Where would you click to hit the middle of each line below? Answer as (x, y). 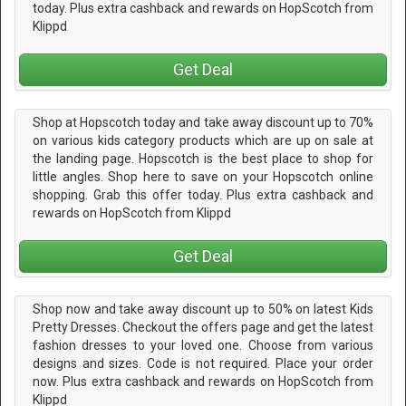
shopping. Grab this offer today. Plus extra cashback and (203, 194)
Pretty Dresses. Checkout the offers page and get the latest (203, 328)
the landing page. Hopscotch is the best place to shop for (203, 158)
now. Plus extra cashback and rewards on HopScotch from (203, 382)
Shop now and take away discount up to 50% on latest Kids (203, 309)
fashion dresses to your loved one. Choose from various (203, 346)
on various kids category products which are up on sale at (203, 140)
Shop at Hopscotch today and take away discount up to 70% (203, 122)
